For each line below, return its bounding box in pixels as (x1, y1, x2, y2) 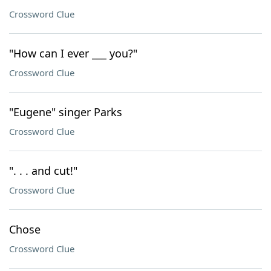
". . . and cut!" (9, 163, 77, 178)
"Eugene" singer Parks (9, 105, 122, 119)
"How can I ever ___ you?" (9, 46, 137, 60)
